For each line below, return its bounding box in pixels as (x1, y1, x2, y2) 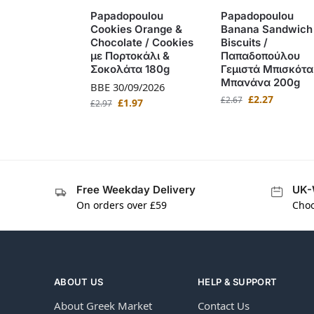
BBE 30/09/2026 (90, 79, 165, 94)
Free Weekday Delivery (76, 182, 196, 196)
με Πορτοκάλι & (90, 48, 170, 62)
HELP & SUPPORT (198, 276, 278, 288)
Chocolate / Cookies (90, 35, 193, 49)
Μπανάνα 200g (220, 75, 300, 89)
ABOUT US (54, 276, 104, 288)
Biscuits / (220, 35, 268, 49)
